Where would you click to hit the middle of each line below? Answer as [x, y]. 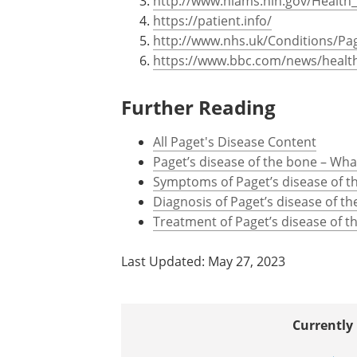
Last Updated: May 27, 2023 [203, 261]
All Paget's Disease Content [235, 142]
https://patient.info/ [212, 21]
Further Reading [198, 107]
